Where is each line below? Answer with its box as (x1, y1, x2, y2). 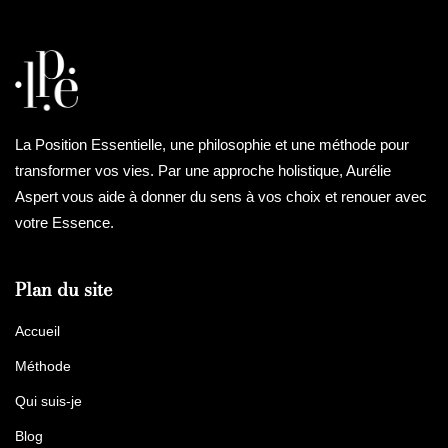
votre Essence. (15, 213, 118, 231)
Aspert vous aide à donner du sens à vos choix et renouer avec (15, 187, 427, 205)
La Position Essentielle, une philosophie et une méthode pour (15, 135, 409, 153)
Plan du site (15, 275, 112, 303)
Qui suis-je (15, 392, 82, 409)
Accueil (15, 322, 60, 339)
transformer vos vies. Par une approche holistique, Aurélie (15, 161, 391, 179)
